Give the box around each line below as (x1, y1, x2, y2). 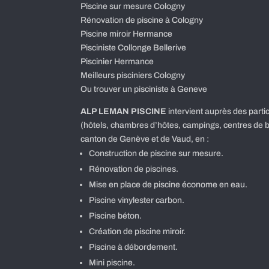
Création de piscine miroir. (89, 227, 186, 237)
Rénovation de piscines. (89, 165, 179, 174)
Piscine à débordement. (89, 243, 178, 252)
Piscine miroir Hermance (80, 29, 173, 39)
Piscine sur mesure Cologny (80, 2, 186, 11)
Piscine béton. (89, 211, 142, 221)
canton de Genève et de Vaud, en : (80, 134, 210, 144)
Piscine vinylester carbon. (89, 196, 185, 205)
